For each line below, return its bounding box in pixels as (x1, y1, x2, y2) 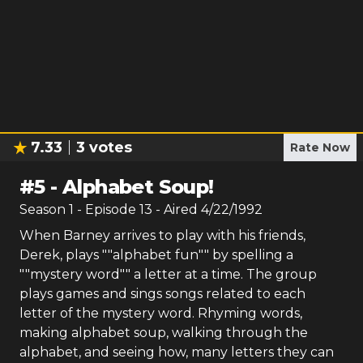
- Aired (152, 202, 198, 217)
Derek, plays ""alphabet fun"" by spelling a (19, 247, 293, 263)
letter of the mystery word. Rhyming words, (19, 305, 302, 321)
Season (19, 202, 69, 217)
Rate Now (290, 140, 350, 155)
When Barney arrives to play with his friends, (19, 228, 305, 243)
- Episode (77, 202, 139, 217)
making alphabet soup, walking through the (19, 325, 308, 340)
